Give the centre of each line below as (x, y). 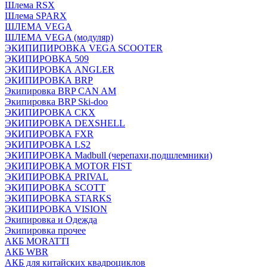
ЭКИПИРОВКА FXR (49, 134)
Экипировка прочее (45, 230)
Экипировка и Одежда (51, 220)
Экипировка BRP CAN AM (60, 91)
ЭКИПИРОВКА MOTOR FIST (68, 166)
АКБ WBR (27, 252)
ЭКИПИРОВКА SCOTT (55, 187)
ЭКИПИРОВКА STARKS (58, 198)
